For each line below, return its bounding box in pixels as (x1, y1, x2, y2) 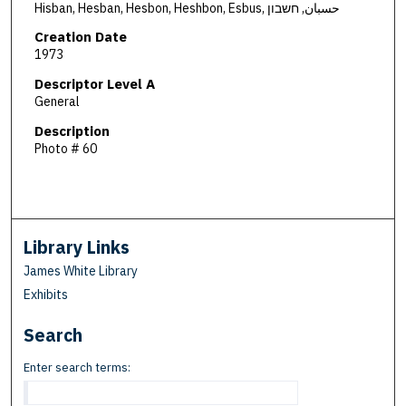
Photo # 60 (34, 140, 97, 157)
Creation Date (34, 28, 127, 46)
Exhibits (24, 286, 69, 304)
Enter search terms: (24, 360, 131, 376)
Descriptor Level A (34, 75, 155, 93)
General (34, 93, 80, 111)
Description (34, 121, 110, 140)
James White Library (24, 263, 139, 280)
